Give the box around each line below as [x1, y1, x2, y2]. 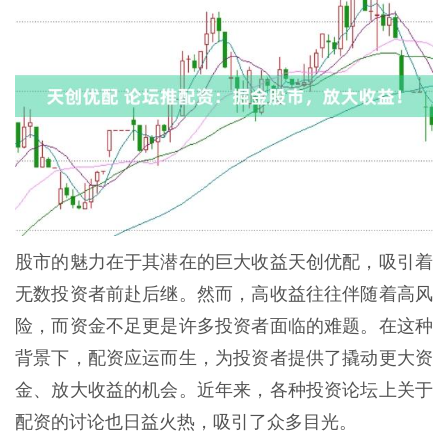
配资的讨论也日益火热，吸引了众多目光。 [15, 411, 357, 432]
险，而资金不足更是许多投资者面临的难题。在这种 [15, 315, 433, 336]
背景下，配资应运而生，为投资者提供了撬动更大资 [15, 347, 433, 368]
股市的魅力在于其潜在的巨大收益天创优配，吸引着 [15, 251, 433, 272]
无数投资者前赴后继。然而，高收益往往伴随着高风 [15, 283, 433, 304]
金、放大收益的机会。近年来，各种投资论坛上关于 [15, 379, 433, 400]
